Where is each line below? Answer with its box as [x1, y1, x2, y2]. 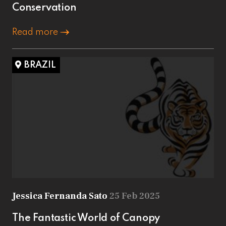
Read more [12, 27, 60, 37]
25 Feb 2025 [109, 190, 160, 202]
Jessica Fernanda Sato [12, 190, 109, 202]
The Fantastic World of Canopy [12, 213, 160, 223]
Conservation [12, 3, 77, 13]
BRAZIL [24, 60, 56, 70]
